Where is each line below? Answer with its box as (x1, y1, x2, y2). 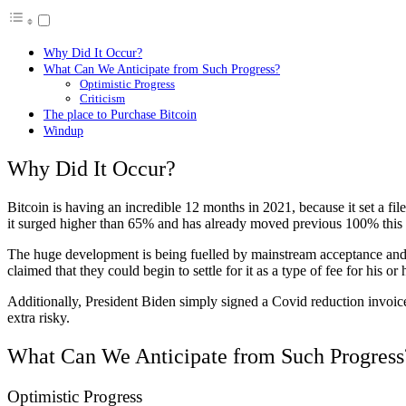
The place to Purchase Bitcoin (43, 107, 197, 122)
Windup (43, 123, 83, 139)
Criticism (80, 92, 125, 106)
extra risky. (7, 310, 70, 325)
